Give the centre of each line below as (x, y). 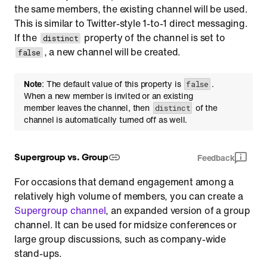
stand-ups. (38, 253)
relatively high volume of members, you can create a (129, 196)
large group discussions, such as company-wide (120, 239)
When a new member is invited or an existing (108, 96)
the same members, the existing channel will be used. (131, 9)
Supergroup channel (60, 210)
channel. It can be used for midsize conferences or (125, 225)
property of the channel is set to (153, 38)
